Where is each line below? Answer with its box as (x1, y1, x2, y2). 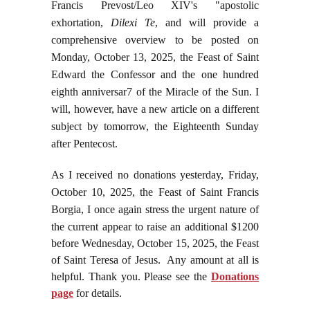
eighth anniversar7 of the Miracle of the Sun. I (51, 86, 259, 98)
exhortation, (51, 17, 111, 29)
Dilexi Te (111, 17, 155, 29)
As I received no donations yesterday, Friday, (51, 169, 259, 181)
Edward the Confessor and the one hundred (51, 69, 259, 81)
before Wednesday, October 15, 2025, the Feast (51, 237, 259, 250)
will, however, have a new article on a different (51, 103, 259, 116)
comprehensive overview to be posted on (51, 34, 259, 46)
